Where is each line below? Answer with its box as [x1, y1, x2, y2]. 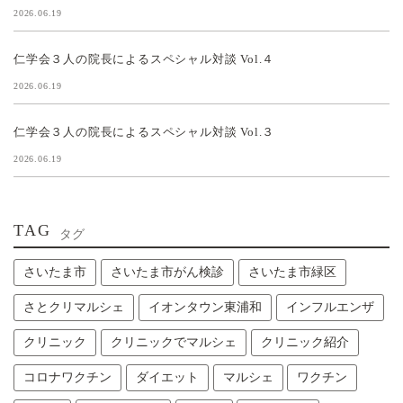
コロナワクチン [23, 371, 112, 385]
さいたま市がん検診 [110, 265, 224, 280]
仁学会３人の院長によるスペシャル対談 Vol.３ [13, 125, 275, 139]
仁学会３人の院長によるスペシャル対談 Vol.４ [13, 52, 275, 67]
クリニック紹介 [260, 336, 349, 350]
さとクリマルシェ [23, 300, 124, 315]
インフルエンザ [285, 300, 374, 315]
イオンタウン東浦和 [148, 300, 262, 315]
